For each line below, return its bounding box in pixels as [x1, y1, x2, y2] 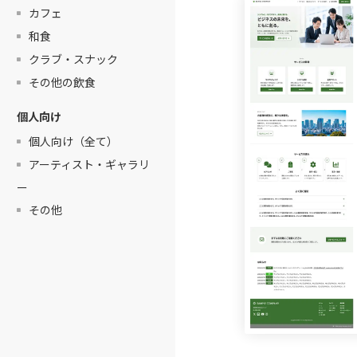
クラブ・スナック [28, 51, 118, 68]
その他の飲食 [28, 74, 96, 91]
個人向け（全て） [28, 132, 118, 149]
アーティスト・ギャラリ [28, 155, 150, 172]
